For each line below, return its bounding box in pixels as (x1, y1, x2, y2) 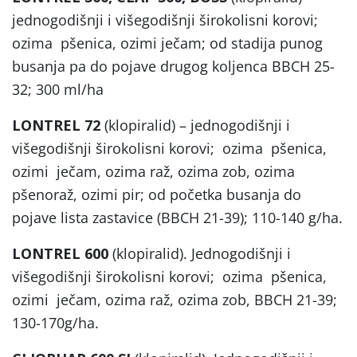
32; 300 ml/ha (12, 79, 104, 99)
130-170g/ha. (12, 312, 99, 332)
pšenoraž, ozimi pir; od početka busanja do (12, 184, 301, 204)
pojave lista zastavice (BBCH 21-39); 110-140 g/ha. (12, 207, 343, 227)
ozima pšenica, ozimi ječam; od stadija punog (12, 33, 323, 53)
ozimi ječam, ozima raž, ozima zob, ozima (12, 161, 295, 181)
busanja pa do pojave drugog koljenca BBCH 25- (12, 56, 335, 76)
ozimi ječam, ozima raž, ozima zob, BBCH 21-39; (12, 289, 337, 309)
